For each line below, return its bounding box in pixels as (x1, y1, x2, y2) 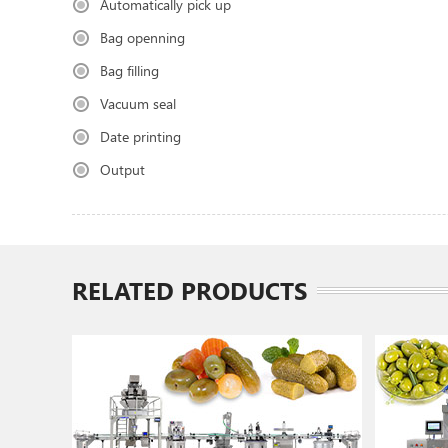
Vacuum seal (100, 94, 176, 113)
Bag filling (100, 61, 159, 80)
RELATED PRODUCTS (72, 274, 307, 306)
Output (100, 160, 145, 179)
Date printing (100, 127, 181, 146)
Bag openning (100, 28, 185, 47)
